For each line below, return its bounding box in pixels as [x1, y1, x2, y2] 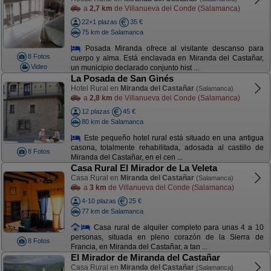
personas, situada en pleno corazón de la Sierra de [70, 233, 264, 242]
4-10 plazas [81, 197, 116, 204]
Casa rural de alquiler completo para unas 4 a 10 [91, 223, 264, 232]
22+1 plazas [81, 18, 117, 25]
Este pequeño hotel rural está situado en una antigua [81, 133, 264, 142]
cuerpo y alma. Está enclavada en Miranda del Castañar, [70, 54, 264, 63]
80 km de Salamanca [81, 117, 143, 125]
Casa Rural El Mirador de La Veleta [70, 163, 217, 173]
